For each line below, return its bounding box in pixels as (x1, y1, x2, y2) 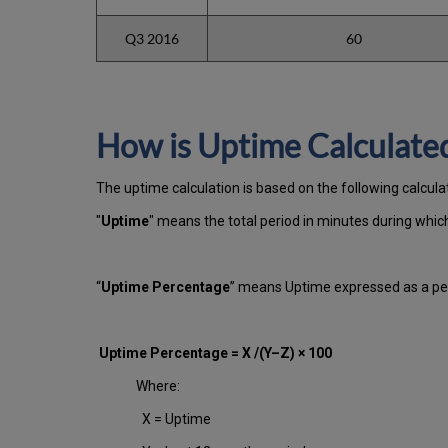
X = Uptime (136, 411, 211, 428)
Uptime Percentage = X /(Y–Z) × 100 (96, 345, 344, 362)
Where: (136, 378, 180, 395)
